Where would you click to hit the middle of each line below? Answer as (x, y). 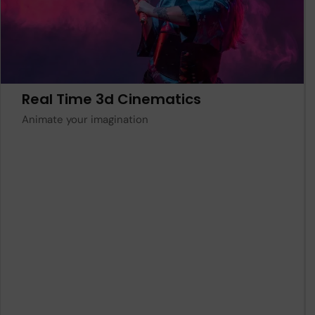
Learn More (143, 53)
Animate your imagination (85, 120)
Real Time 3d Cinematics (111, 99)
